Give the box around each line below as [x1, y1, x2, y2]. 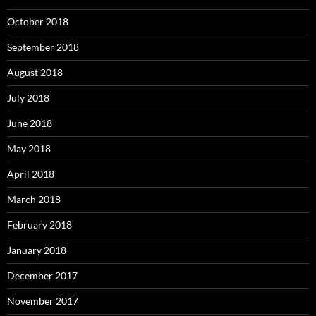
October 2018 [7, 16, 68, 28]
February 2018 [7, 219, 72, 231]
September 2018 [7, 41, 79, 54]
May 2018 [7, 142, 51, 155]
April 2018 [7, 168, 54, 181]
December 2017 [7, 269, 78, 282]
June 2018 [7, 117, 52, 130]
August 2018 [7, 66, 63, 79]
